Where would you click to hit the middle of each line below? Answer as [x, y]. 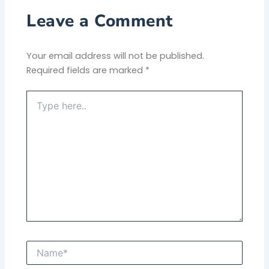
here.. [38, 108]
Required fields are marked [86, 70]
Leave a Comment [100, 21]
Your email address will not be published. [116, 56]
